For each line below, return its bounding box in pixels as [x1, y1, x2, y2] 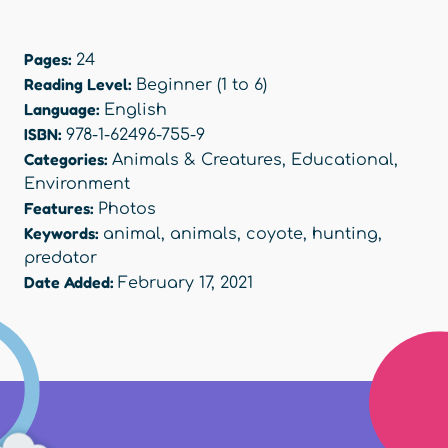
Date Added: [24, 272, 118, 293]
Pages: [24, 49, 76, 70]
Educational [291, 151, 394, 170]
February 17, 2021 [118, 274, 253, 293]
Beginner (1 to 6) [136, 76, 267, 95]
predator [24, 249, 97, 268]
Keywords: [24, 223, 103, 244]
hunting [312, 225, 378, 244]
